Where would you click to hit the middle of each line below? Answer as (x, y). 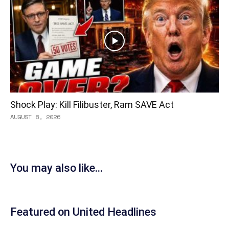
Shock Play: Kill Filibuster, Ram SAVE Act (92, 104)
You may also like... (56, 168)
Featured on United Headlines (83, 212)
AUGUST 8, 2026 (35, 117)
